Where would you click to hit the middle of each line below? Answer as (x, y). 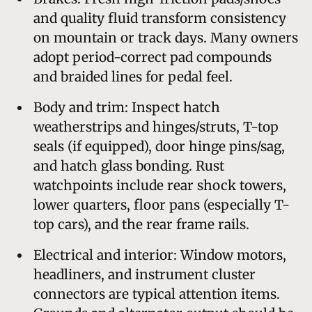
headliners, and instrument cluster (145, 274)
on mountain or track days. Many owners (166, 37)
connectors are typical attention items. (157, 294)
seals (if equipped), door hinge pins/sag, (159, 146)
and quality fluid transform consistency (160, 18)
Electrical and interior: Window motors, (160, 255)
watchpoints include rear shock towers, (160, 185)
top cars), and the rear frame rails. (141, 224)
